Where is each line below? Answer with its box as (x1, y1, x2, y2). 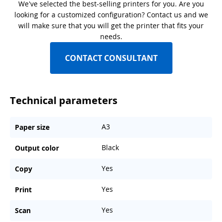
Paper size (15, 122, 50, 132)
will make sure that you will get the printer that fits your (18, 21, 204, 31)
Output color (15, 143, 59, 153)
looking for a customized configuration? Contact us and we (14, 10, 208, 20)
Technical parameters (10, 94, 117, 108)
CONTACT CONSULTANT (64, 53, 158, 64)
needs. (100, 32, 122, 42)
